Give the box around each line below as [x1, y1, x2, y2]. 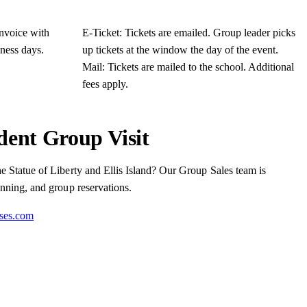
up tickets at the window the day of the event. [82, 43, 278, 56]
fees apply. [82, 77, 128, 90]
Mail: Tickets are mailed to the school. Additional [82, 60, 294, 73]
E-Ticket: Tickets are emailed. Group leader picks [82, 26, 295, 38]
